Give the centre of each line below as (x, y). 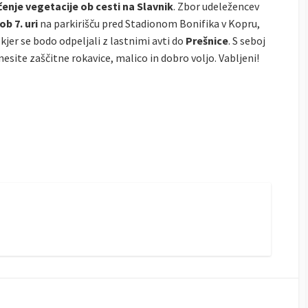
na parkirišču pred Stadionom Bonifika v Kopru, (149, 24)
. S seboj (247, 41)
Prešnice (207, 41)
